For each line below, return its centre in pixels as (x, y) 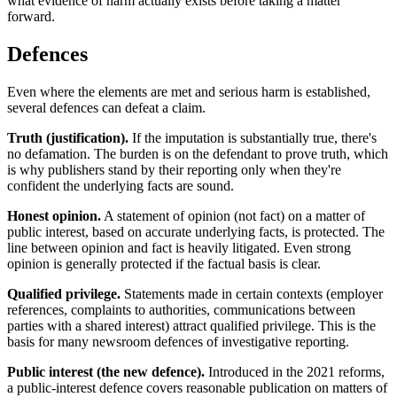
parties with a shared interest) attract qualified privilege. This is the (191, 326)
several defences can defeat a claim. (106, 108)
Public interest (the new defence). (106, 372)
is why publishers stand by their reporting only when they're (174, 170)
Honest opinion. (54, 216)
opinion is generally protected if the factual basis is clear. (164, 264)
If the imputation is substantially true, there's (253, 138)
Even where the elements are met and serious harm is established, (189, 92)
